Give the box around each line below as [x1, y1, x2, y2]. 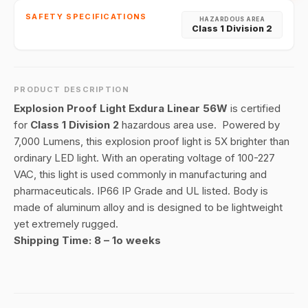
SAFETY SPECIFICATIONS [25, 12, 147, 21]
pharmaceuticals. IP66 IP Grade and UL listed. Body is [14, 184, 268, 197]
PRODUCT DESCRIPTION [14, 85, 130, 94]
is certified [228, 102, 280, 115]
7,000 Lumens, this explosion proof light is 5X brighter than [14, 135, 289, 148]
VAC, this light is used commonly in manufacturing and [14, 168, 267, 181]
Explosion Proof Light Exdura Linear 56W [14, 102, 228, 115]
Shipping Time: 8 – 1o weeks [14, 234, 161, 247]
